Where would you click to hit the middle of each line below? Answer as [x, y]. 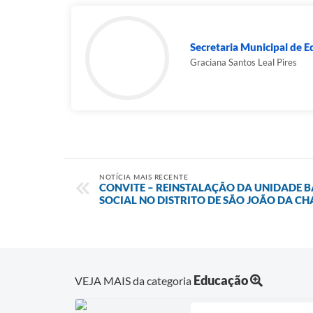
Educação [221, 280]
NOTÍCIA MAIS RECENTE [144, 177]
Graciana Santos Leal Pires [243, 62]
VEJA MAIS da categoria [134, 280]
